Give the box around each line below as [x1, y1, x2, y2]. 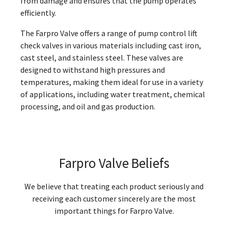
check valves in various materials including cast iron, [20, 40, 201, 50]
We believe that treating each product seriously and [24, 181, 204, 191]
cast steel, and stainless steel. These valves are [20, 52, 183, 63]
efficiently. [20, 7, 56, 18]
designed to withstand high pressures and [20, 64, 165, 75]
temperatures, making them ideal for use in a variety [20, 76, 203, 87]
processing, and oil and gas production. [20, 101, 155, 111]
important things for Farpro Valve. [54, 205, 174, 216]
